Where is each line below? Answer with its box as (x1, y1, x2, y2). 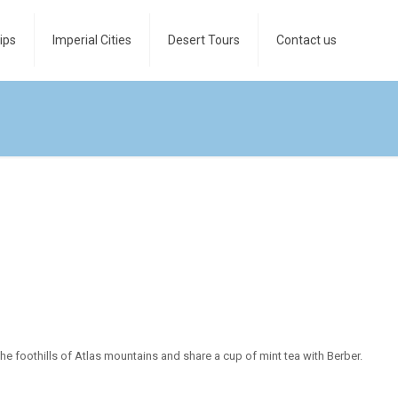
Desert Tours (167, 33, 240, 47)
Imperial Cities (52, 33, 131, 47)
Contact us (275, 33, 337, 47)
